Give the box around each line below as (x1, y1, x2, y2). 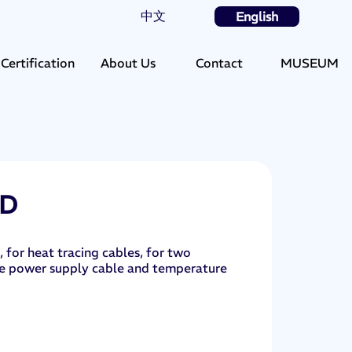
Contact (195, 54, 243, 71)
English (235, 8, 278, 24)
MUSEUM (280, 54, 339, 71)
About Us (101, 54, 156, 71)
